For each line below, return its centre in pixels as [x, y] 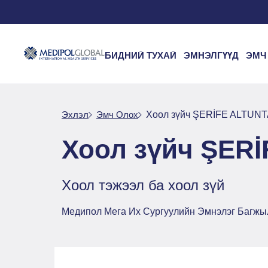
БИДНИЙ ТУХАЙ [141, 55]
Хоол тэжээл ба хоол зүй [143, 185]
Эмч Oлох [117, 115]
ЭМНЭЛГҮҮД [211, 55]
